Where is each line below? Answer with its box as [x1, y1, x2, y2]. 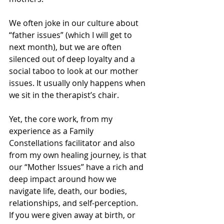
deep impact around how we [9, 173, 118, 185]
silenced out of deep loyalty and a [9, 53, 137, 65]
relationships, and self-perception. [9, 197, 138, 209]
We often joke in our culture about [9, 17, 140, 29]
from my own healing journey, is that [9, 149, 148, 161]
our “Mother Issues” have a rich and [9, 161, 145, 173]
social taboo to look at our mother [9, 65, 140, 77]
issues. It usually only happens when [9, 77, 147, 89]
